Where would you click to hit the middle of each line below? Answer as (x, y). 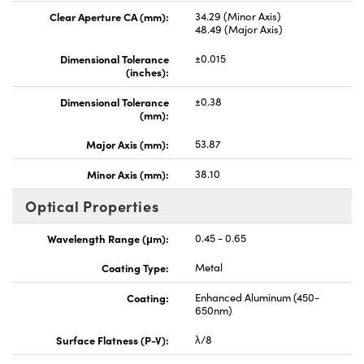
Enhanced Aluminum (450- (257, 297)
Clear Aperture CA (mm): (109, 16)
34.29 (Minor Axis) (238, 16)
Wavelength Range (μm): (108, 238)
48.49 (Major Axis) (239, 29)
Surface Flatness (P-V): (113, 339)
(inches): (147, 71)
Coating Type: (135, 267)
